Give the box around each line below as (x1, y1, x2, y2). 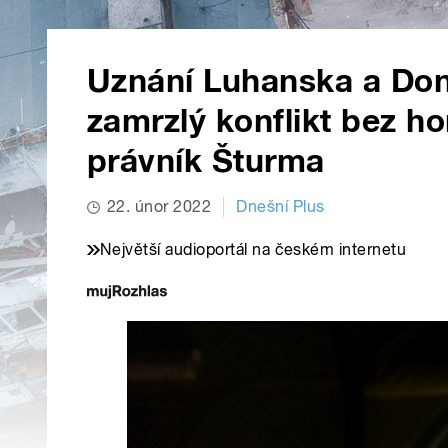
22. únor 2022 (107, 197, 212, 217)
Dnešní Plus (236, 197, 325, 217)
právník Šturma (87, 142, 325, 181)
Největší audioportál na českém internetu (100, 240, 407, 260)
